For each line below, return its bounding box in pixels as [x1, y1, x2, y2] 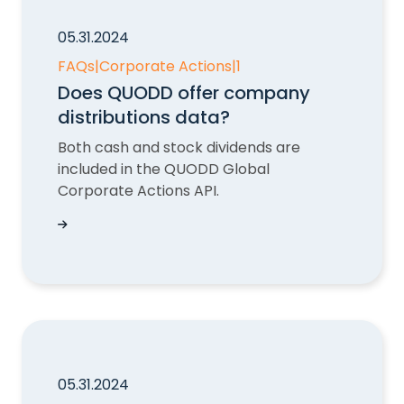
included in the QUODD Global [58, 159, 270, 179]
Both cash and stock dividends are [58, 137, 300, 158]
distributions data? [58, 105, 230, 130]
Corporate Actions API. [58, 180, 219, 201]
